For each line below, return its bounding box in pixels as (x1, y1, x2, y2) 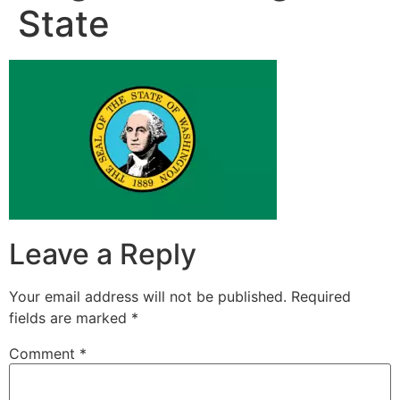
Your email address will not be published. (9, 287, 287, 306)
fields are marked (9, 309, 131, 328)
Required (291, 287, 351, 306)
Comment (9, 345, 79, 363)
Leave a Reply (9, 237, 196, 272)
